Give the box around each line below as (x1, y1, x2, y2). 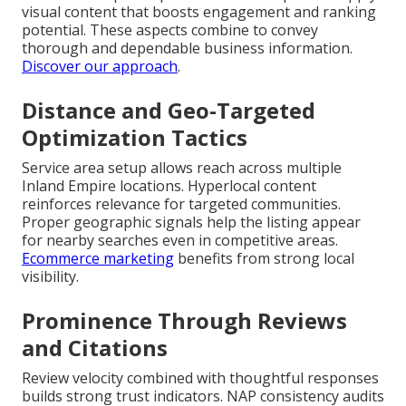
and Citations (22, 333, 168, 363)
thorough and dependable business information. (22, 38, 353, 59)
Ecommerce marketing (22, 248, 174, 269)
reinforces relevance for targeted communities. (22, 194, 341, 215)
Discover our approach (22, 56, 178, 77)
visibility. (22, 266, 79, 287)
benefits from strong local (174, 248, 354, 269)
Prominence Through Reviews (22, 305, 347, 336)
